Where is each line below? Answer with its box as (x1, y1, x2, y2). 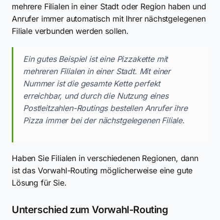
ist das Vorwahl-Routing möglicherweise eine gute (12, 165, 193, 175)
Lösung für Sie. (12, 177, 67, 188)
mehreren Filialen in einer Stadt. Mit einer (23, 66, 171, 76)
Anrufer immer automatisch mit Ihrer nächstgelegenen (12, 13, 206, 24)
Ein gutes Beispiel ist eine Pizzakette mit (23, 54, 168, 64)
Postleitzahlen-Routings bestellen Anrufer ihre (23, 103, 188, 113)
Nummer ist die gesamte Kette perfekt (23, 78, 161, 88)
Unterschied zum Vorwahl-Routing (12, 203, 168, 216)
